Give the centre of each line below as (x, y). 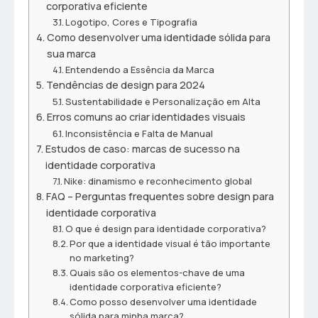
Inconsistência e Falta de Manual (139, 134)
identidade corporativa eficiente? (146, 287)
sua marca (71, 54)
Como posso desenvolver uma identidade (164, 302)
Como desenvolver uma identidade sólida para (158, 38)
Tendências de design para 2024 (125, 85)
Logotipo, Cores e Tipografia (132, 22)
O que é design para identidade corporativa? (166, 229)
